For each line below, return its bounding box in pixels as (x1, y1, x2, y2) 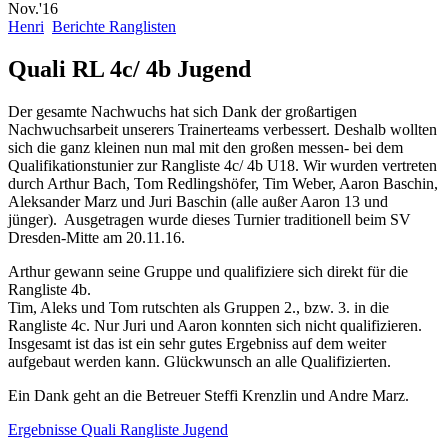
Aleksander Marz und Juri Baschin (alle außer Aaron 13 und (8, 192, 388, 210)
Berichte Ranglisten (52, 18, 176, 35)
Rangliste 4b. (8, 280, 91, 298)
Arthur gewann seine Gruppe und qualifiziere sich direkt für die (8, 262, 408, 280)
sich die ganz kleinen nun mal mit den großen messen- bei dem (8, 138, 403, 156)
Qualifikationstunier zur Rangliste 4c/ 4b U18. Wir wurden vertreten (8, 156, 437, 174)
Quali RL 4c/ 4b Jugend (8, 55, 251, 82)
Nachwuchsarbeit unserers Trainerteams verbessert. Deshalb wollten (8, 120, 437, 138)
